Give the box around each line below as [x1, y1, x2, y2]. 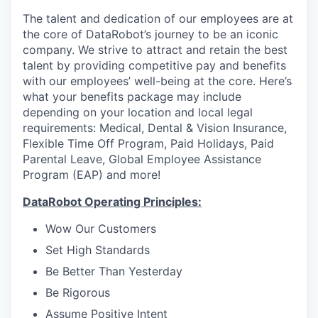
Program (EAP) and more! [23, 168, 160, 182]
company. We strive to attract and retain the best [23, 43, 287, 57]
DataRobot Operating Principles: [23, 194, 202, 209]
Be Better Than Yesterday [45, 264, 182, 278]
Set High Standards [45, 243, 150, 257]
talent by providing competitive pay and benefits [23, 58, 286, 72]
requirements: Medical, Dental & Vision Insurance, [23, 121, 287, 135]
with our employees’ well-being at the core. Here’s [23, 74, 292, 88]
